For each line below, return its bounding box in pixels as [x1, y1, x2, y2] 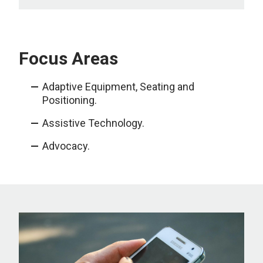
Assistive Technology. [42, 117, 144, 129]
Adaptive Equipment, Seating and [42, 80, 194, 93]
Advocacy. [42, 140, 90, 152]
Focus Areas [19, 48, 118, 69]
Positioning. [42, 94, 97, 106]
